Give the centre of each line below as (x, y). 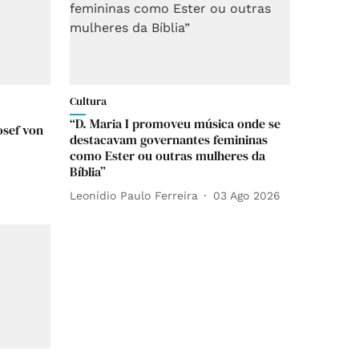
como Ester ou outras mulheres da (167, 155)
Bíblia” (88, 171)
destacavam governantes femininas (169, 139)
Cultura (88, 101)
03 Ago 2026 (247, 195)
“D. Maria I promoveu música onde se (175, 123)
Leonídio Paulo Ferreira (134, 195)
